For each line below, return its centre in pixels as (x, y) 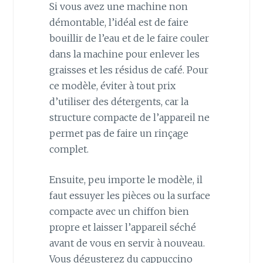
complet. (69, 149)
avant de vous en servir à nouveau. (127, 243)
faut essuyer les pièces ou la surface (129, 196)
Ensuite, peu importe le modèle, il (126, 180)
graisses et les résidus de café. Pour (129, 70)
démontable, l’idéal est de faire (119, 22)
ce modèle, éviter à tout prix (112, 85)
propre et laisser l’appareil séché (122, 227)
